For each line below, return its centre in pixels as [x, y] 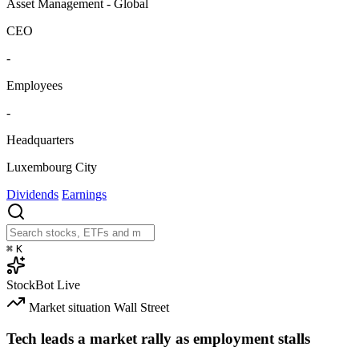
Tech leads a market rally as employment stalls [158, 338]
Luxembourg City [52, 167]
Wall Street [141, 308]
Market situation [70, 308]
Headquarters [40, 140]
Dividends [32, 195]
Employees [34, 86]
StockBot [30, 285]
